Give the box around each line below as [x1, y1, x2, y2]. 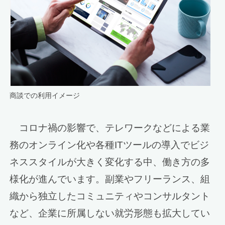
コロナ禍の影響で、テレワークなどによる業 [10, 122, 210, 133]
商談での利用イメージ [10, 91, 80, 99]
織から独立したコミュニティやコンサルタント [10, 190, 210, 201]
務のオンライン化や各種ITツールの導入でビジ [10, 139, 209, 150]
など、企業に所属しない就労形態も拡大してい [10, 207, 210, 218]
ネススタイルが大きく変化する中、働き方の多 [10, 156, 210, 167]
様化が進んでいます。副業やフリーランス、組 [10, 173, 210, 184]
